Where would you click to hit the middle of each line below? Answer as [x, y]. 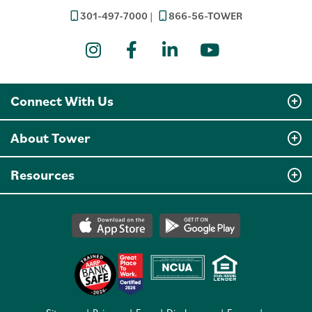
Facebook [189, 49]
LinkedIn [226, 49]
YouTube [255, 67]
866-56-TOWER [205, 16]
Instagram [162, 49]
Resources [42, 175]
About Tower [50, 138]
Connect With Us [62, 101]
